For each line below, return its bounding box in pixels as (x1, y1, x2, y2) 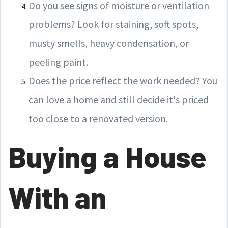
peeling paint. (28, 55, 88, 68)
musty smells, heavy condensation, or (28, 36, 189, 49)
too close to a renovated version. (28, 111, 168, 125)
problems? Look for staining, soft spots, (28, 17, 198, 31)
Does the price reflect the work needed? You (28, 74, 217, 87)
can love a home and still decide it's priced (28, 93, 209, 106)
